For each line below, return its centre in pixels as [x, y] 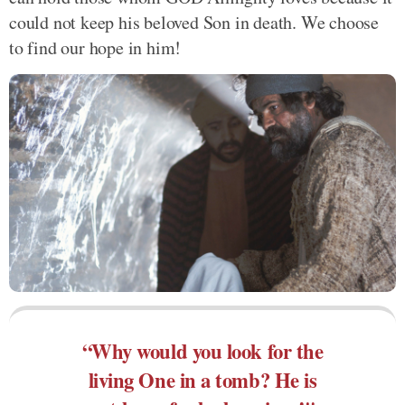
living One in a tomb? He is [202, 380]
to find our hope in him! [95, 47]
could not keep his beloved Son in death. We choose [194, 22]
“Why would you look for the [202, 351]
